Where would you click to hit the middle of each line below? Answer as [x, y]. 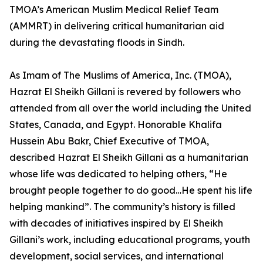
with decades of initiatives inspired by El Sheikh [116, 223]
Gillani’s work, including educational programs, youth [130, 240]
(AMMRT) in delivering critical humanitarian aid [117, 26]
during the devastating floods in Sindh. [97, 42]
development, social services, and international [117, 256]
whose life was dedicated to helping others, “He [118, 174]
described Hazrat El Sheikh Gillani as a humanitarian [129, 157]
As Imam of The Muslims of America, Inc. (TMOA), [120, 75]
